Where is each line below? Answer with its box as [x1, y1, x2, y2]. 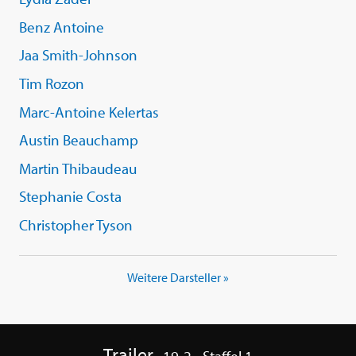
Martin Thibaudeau [19, 158, 137, 178]
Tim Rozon [19, 73, 84, 93]
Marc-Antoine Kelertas [19, 102, 159, 122]
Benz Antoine [19, 17, 104, 37]
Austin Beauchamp [19, 130, 138, 150]
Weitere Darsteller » [127, 269, 229, 286]
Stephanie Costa [19, 187, 122, 207]
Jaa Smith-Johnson [19, 45, 137, 65]
